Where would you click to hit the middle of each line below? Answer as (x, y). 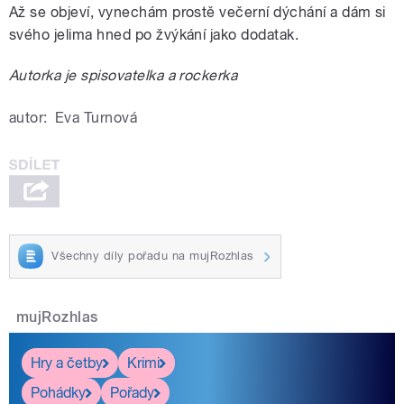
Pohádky (58, 392)
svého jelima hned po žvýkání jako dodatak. (154, 34)
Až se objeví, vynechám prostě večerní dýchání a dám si (197, 12)
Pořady (132, 392)
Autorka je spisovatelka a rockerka (124, 75)
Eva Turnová (96, 117)
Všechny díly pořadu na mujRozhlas (153, 256)
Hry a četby (67, 363)
